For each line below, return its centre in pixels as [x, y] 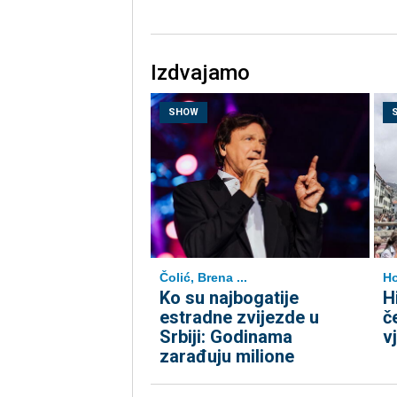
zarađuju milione [226, 357]
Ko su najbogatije [229, 298]
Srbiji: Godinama [226, 337]
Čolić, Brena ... [203, 278]
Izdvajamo [200, 73]
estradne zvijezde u [239, 318]
